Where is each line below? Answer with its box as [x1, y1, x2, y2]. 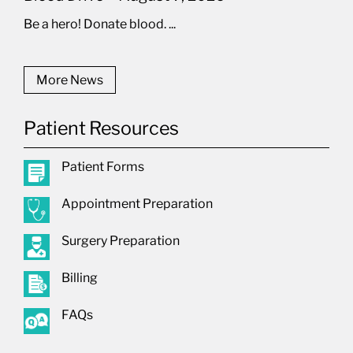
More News [35, 72, 103, 88]
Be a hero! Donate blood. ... [23, 17, 176, 32]
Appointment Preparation [61, 196, 214, 212]
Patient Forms [61, 159, 145, 175]
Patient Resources [23, 117, 180, 140]
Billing [61, 270, 98, 286]
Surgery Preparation [61, 233, 180, 249]
